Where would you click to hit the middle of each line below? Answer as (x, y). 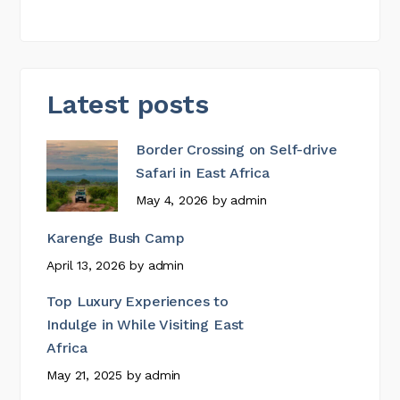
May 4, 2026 (172, 200)
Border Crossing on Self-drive (237, 150)
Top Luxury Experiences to (138, 301)
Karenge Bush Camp (116, 237)
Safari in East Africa (203, 173)
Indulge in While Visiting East (146, 324)
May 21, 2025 (85, 375)
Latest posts (128, 104)
